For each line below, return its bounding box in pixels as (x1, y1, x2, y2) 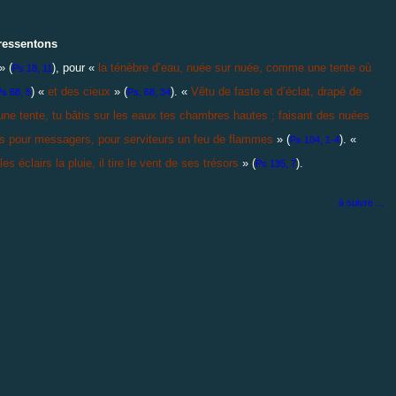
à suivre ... (339, 196, 384, 208)
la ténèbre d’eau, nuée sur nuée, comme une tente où (98, 60, 371, 74)
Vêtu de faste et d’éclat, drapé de (191, 84, 362, 98)
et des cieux (48, 84, 110, 98)
